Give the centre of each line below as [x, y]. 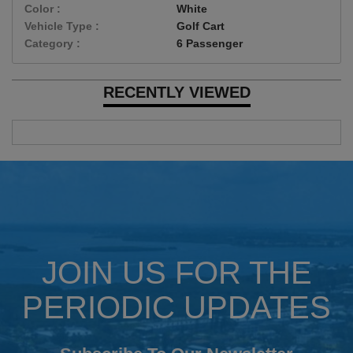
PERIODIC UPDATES [176, 307]
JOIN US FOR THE [176, 272]
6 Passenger [210, 43]
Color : [43, 8]
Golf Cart [201, 26]
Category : [52, 43]
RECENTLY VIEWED [176, 92]
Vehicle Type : [62, 26]
